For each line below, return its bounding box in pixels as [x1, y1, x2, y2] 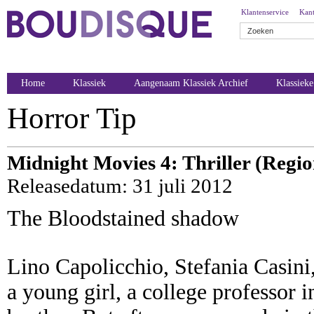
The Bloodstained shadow [7, 206, 239, 231]
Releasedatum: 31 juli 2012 [7, 175, 233, 197]
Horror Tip [7, 102, 137, 135]
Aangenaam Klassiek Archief [134, 78, 248, 88]
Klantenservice [241, 8, 289, 16]
